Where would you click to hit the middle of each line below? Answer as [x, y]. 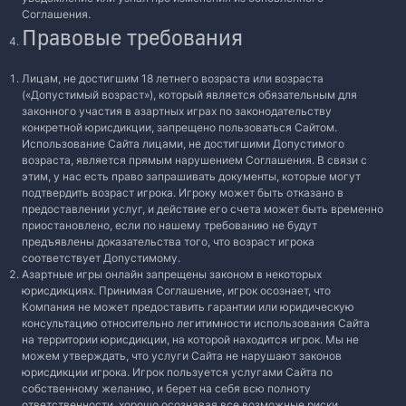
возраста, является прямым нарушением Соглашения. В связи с [194, 160]
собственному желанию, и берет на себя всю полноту [166, 388]
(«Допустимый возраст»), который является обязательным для [189, 95]
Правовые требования [132, 37]
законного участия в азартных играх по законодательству [177, 111]
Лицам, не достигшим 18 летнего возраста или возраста [173, 78]
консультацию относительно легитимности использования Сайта [196, 323]
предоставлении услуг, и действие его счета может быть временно [203, 209]
